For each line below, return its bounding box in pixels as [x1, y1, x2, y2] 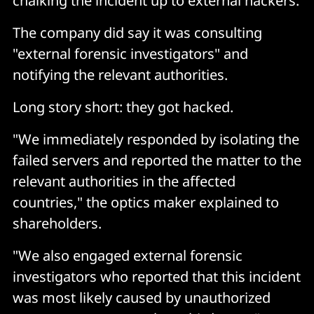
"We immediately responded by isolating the [13, 129, 299, 149]
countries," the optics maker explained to [13, 192, 279, 212]
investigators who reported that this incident [13, 266, 301, 286]
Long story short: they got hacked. [13, 97, 233, 116]
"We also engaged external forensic [13, 245, 243, 265]
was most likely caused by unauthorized [13, 287, 271, 307]
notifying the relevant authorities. [13, 64, 228, 84]
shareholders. [13, 213, 102, 233]
